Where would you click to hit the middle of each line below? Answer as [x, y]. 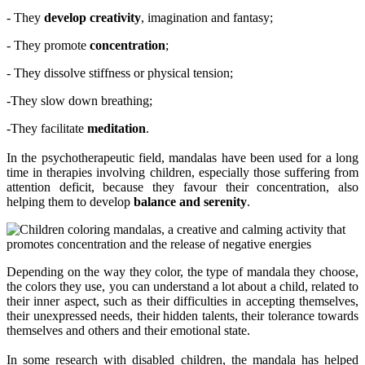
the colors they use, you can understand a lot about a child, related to [182, 287]
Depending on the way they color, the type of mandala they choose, [182, 272]
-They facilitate [47, 129]
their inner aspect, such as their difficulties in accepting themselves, [182, 301]
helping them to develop [70, 202]
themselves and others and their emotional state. [128, 331]
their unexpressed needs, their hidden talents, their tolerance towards [182, 316]
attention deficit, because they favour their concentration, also [182, 187]
